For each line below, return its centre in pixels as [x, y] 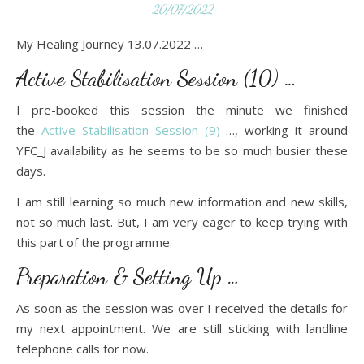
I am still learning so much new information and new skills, [182, 201]
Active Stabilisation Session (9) [130, 130]
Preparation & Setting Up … [128, 277]
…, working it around [284, 130]
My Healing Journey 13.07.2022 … [115, 44]
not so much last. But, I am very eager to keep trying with [182, 222]
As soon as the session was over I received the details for [182, 308]
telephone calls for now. [82, 349]
